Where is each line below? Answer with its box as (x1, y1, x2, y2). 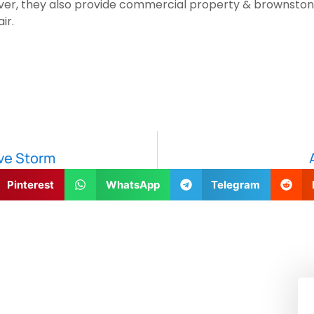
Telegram (211, 177, 260, 191)
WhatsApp (105, 177, 160, 191)
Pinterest (7, 177, 54, 191)
